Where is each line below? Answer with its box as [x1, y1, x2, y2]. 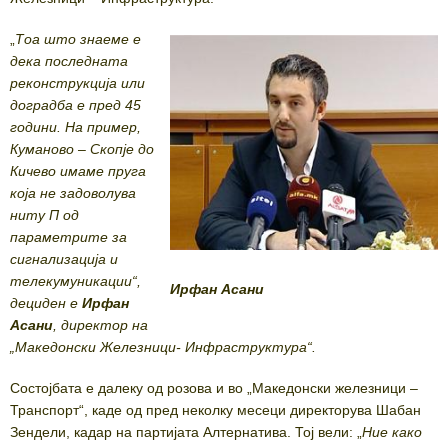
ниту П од [10, 207, 79, 224]
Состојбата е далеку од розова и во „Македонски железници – [10, 380, 418, 397]
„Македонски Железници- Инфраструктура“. [10, 339, 316, 356]
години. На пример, [10, 119, 141, 136]
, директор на [53, 317, 148, 334]
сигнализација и [10, 251, 118, 268]
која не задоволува [10, 185, 136, 202]
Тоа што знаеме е [15, 31, 141, 48]
